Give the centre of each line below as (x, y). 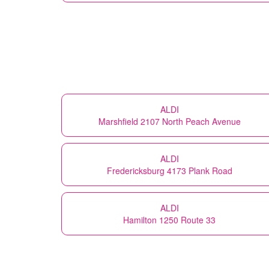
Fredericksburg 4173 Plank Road (169, 170)
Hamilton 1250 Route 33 (169, 219)
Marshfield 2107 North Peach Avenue (169, 121)
